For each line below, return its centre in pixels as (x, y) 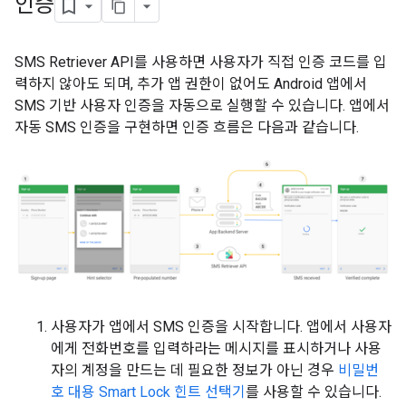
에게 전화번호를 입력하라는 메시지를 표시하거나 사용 (216, 348)
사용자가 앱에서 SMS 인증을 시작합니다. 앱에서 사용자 (221, 326)
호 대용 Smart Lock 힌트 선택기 (148, 391)
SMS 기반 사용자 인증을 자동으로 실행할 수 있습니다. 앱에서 (202, 106)
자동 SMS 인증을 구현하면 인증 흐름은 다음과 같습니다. (187, 127)
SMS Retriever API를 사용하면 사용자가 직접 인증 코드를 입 (201, 62)
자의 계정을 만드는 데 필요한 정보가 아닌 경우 (194, 370)
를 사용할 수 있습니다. (314, 391)
